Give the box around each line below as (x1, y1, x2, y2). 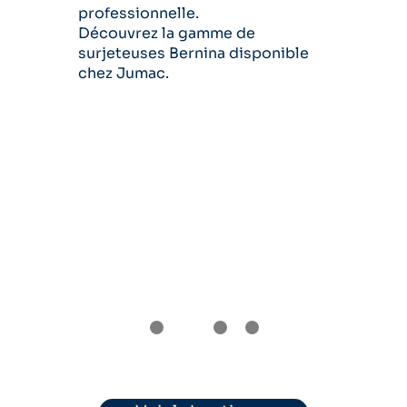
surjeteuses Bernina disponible (78, 44, 309, 63)
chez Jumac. (78, 64, 169, 83)
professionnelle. (78, 4, 199, 23)
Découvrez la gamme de (78, 24, 255, 43)
